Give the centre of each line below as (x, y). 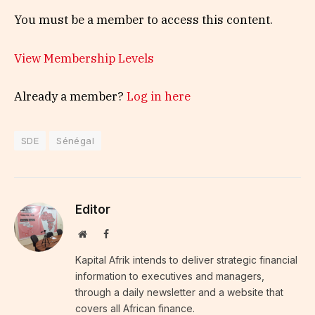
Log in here (159, 96)
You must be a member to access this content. (143, 20)
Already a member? (70, 96)
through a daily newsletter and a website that (179, 292)
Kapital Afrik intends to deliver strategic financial (186, 259)
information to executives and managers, (170, 276)
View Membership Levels (84, 58)
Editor (93, 209)
